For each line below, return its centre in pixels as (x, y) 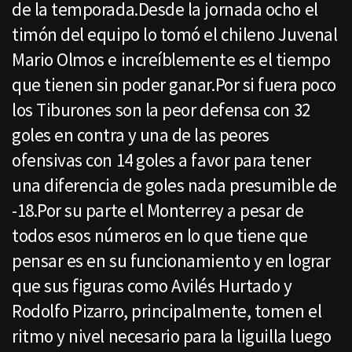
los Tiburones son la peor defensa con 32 (161, 110)
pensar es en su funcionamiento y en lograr (171, 261)
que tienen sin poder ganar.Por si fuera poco (174, 85)
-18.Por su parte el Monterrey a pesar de (158, 211)
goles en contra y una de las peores (141, 135)
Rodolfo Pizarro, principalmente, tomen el (167, 311)
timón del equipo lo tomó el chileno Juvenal (175, 35)
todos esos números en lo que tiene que (160, 236)
